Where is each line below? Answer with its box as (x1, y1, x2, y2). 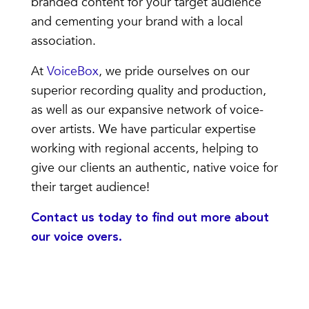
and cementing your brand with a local (30, 13, 243, 31)
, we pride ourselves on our (98, 63, 250, 81)
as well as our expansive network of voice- (30, 101, 263, 119)
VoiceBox (46, 63, 99, 81)
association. (30, 32, 99, 50)
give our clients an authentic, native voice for (30, 159, 278, 177)
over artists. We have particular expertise (30, 121, 256, 139)
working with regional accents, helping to (30, 140, 259, 158)
